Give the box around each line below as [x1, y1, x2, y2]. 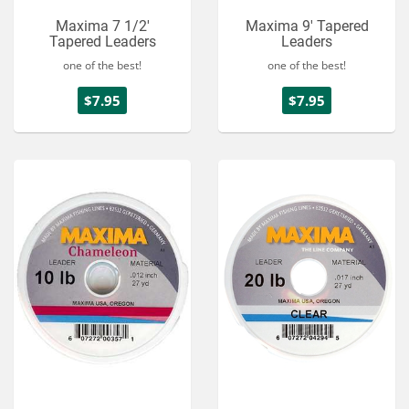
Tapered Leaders [48, 33, 156, 51]
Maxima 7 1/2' [55, 17, 150, 36]
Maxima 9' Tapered [245, 17, 369, 36]
